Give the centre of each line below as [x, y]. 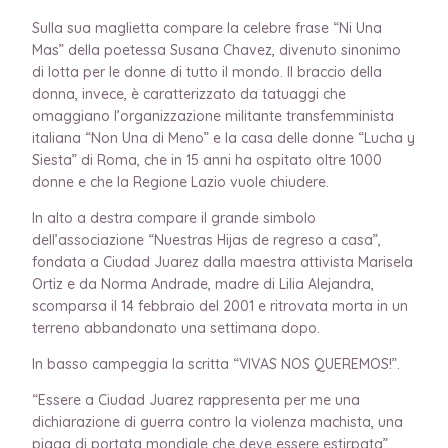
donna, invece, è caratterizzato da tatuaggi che [189, 93]
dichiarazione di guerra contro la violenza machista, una [217, 421]
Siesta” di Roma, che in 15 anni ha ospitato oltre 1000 [207, 159]
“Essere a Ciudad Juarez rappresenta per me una [196, 399]
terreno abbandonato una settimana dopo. [176, 327]
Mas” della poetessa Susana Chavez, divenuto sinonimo [216, 49]
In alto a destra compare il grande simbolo [174, 217]
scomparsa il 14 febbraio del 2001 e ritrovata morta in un [220, 305]
